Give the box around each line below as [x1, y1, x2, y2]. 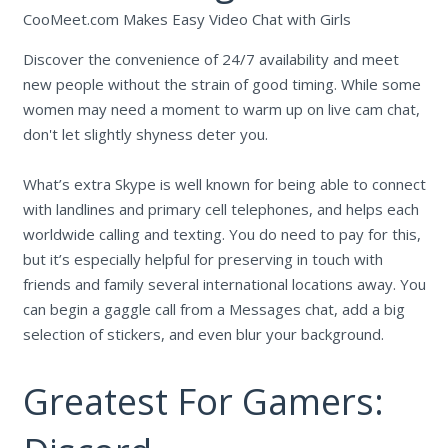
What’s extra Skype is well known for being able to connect [22, 173, 426, 194]
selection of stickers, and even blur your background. [22, 323, 384, 344]
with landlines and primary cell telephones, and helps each [22, 198, 419, 219]
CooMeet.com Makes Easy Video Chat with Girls [22, 8, 351, 29]
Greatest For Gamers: [22, 376, 384, 426]
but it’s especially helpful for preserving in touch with [22, 248, 383, 269]
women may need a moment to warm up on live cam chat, [22, 98, 420, 119]
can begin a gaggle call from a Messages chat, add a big [22, 298, 405, 319]
